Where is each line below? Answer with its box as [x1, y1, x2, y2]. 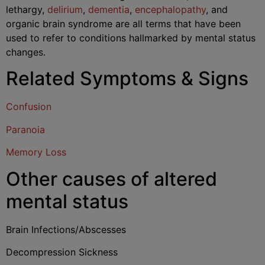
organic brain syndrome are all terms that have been [6, 18, 241, 30]
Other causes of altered [6, 167, 217, 190]
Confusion [6, 101, 51, 113]
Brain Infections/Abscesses [6, 223, 126, 235]
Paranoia [6, 123, 45, 135]
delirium [47, 4, 83, 15]
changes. [6, 46, 46, 58]
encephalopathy [135, 4, 206, 15]
